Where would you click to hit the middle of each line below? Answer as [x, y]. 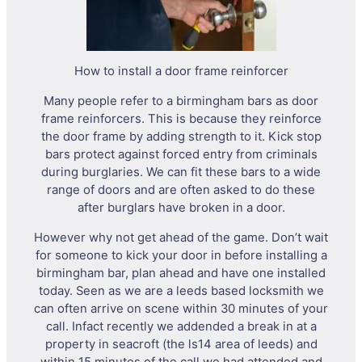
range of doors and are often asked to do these [181, 190]
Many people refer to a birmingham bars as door [181, 101]
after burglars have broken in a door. [181, 208]
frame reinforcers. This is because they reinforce [181, 119]
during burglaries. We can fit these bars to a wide [181, 173]
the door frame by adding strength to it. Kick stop [181, 137]
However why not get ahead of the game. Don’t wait [181, 238]
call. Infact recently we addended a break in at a [181, 327]
